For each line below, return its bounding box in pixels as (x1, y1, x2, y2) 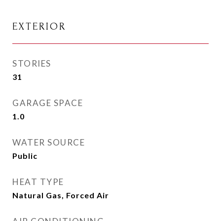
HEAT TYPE (12, 177, 64, 187)
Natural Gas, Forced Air (12, 190, 109, 200)
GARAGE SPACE (12, 98, 83, 108)
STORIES (12, 58, 51, 69)
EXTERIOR (12, 21, 66, 32)
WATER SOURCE (12, 137, 85, 147)
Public (12, 151, 37, 160)
